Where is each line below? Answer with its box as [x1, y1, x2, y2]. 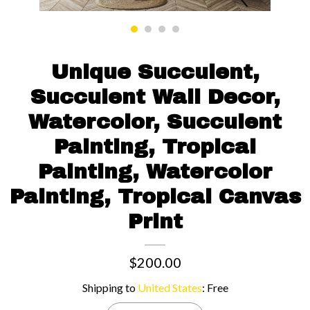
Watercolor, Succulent [28, 110, 282, 133]
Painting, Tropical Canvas [9, 185, 301, 208]
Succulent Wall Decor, [30, 85, 280, 108]
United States [137, 280, 202, 294]
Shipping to [82, 280, 138, 294]
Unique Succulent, [51, 60, 259, 83]
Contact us [125, 4, 185, 20]
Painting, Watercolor [38, 160, 272, 183]
